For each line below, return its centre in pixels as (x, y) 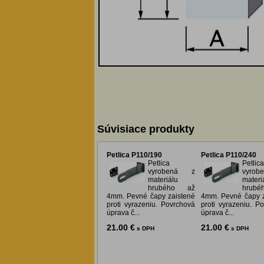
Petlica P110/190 (134, 155)
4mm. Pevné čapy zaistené (151, 197)
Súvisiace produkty (146, 129)
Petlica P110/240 (229, 155)
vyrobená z (171, 172)
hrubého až (171, 188)
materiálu (163, 180)
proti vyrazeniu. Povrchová (151, 205)
